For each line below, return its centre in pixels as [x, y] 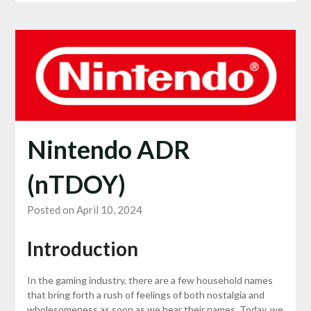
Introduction [82, 249]
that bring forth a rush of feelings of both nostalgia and [145, 295]
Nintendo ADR [108, 150]
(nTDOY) [76, 184]
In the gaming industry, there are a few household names [150, 280]
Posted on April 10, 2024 [84, 210]
